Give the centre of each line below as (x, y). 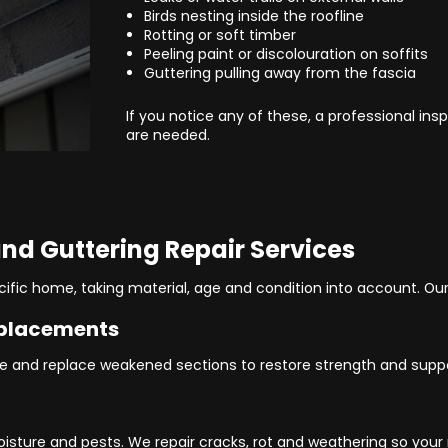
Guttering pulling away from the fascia (279, 72)
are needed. (168, 134)
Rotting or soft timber (219, 34)
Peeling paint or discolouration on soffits (285, 53)
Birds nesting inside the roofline (253, 15)
